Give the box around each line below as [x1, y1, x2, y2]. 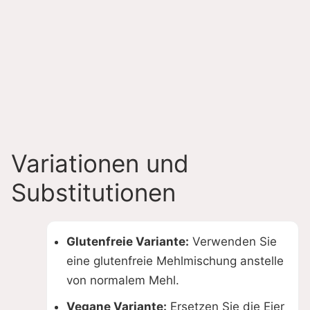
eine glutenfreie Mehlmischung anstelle [66, 254, 284, 268]
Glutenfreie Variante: [66, 235, 189, 249]
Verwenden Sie [189, 235, 277, 249]
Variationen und [11, 149, 189, 179]
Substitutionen [11, 178, 176, 208]
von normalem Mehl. [66, 273, 179, 288]
